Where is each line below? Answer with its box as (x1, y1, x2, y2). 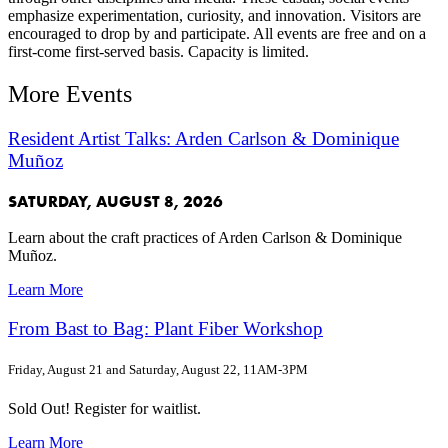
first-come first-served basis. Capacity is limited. (8, 43, 309, 61)
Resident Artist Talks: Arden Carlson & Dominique (8, 128, 399, 150)
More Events (8, 81, 132, 108)
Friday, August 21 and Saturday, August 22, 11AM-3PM (8, 361, 308, 377)
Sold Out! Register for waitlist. (8, 400, 201, 418)
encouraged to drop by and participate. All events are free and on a (8, 25, 426, 43)
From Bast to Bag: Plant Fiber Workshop (8, 317, 323, 339)
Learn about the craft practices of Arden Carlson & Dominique (8, 228, 402, 246)
